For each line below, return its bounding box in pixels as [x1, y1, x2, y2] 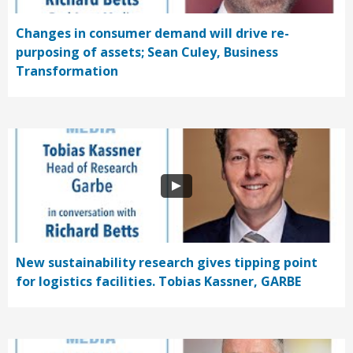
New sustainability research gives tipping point [16, 254, 318, 272]
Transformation [16, 62, 118, 80]
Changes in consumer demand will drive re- [16, 24, 289, 43]
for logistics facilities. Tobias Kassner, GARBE [16, 273, 301, 291]
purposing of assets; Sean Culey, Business [16, 43, 278, 61]
